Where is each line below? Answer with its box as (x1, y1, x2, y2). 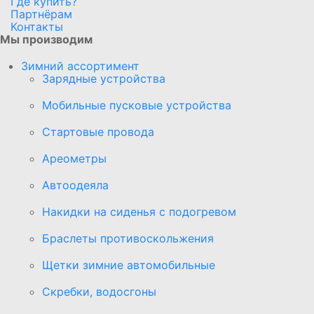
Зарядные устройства (42, 71, 165, 86)
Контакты (11, 19, 63, 34)
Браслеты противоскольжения (42, 231, 214, 245)
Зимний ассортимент (21, 58, 139, 73)
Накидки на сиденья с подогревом (42, 204, 236, 219)
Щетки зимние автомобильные (42, 257, 215, 272)
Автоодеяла (42, 177, 109, 192)
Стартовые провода (42, 124, 154, 139)
